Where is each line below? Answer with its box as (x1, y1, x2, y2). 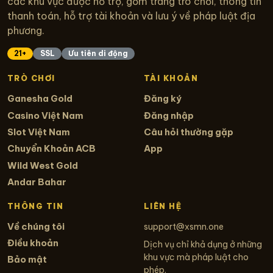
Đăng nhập (144, 109, 194, 121)
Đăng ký (144, 93, 182, 105)
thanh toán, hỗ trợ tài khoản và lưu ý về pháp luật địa (7, 9, 255, 22)
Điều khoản (7, 237, 58, 249)
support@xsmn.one (144, 221, 224, 232)
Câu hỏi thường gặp (144, 126, 233, 138)
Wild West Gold (7, 159, 78, 171)
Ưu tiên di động (68, 49, 128, 58)
